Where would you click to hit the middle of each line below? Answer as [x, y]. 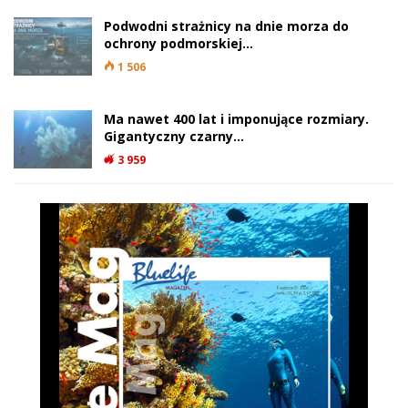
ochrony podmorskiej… [178, 44]
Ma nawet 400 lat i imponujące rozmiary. [236, 119]
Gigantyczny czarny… [174, 137]
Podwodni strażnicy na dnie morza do [226, 26]
